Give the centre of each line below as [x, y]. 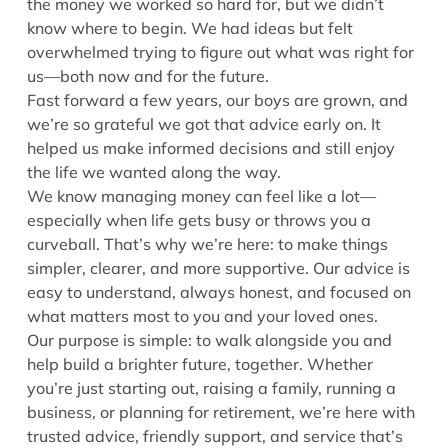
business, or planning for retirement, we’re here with [221, 412]
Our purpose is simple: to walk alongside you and [209, 340]
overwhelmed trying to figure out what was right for [220, 52]
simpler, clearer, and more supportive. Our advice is [218, 268]
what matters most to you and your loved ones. [206, 316]
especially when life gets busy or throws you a [199, 220]
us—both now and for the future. [150, 76]
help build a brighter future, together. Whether [200, 364]
